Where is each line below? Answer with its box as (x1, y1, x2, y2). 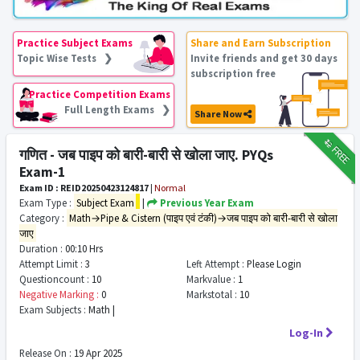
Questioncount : (19, 272, 89, 285)
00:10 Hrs (63, 242, 103, 255)
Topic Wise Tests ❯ (16, 51, 112, 64)
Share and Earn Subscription (190, 36, 331, 49)
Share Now (194, 108, 243, 120)
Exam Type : (19, 196, 72, 209)
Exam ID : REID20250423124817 (19, 182, 149, 194)
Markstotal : (186, 288, 237, 301)
